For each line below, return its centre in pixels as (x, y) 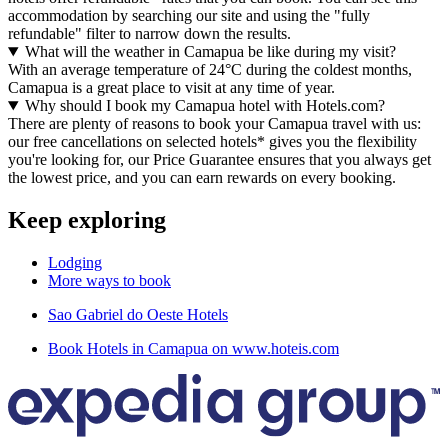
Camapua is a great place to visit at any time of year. (171, 88)
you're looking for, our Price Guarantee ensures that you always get (219, 160)
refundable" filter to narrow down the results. (149, 34)
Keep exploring (87, 220)
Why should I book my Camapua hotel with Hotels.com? (204, 106)
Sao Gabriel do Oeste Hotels (138, 314)
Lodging (75, 262)
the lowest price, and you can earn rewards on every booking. (202, 178)
